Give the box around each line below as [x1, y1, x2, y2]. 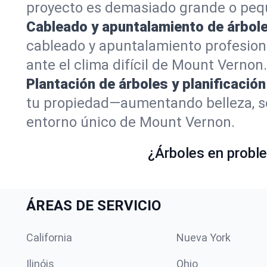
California [26, 231, 72, 244]
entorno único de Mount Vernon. [26, 114, 235, 131]
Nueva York [176, 231, 231, 244]
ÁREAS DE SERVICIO [26, 197, 161, 214]
